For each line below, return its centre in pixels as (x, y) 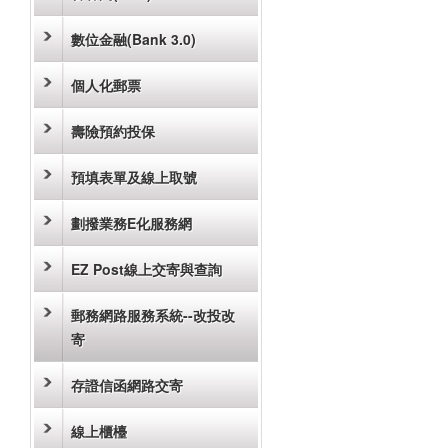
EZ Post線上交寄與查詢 (146, 269)
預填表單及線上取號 (134, 177)
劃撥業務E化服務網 (131, 223)
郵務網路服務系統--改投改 (153, 315)
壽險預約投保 (113, 131)
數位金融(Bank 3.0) (133, 39)
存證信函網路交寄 (127, 385)
